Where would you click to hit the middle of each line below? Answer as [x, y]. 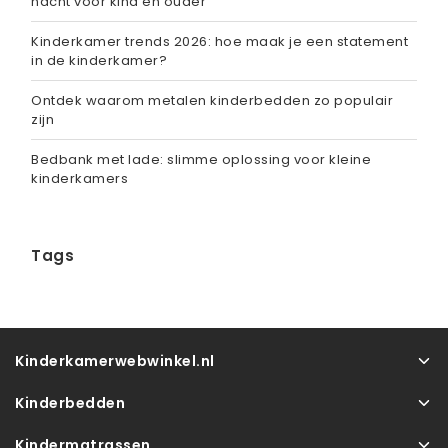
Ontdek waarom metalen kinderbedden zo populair [212, 100]
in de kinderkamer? [99, 60]
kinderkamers [79, 178]
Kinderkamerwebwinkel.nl [115, 360]
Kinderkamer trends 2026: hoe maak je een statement [219, 41]
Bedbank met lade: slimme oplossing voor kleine [201, 159]
